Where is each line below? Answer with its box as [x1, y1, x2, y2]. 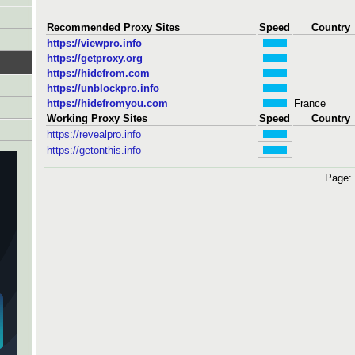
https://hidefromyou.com [47, 97, 168, 109]
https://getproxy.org [47, 52, 143, 64]
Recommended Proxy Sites [47, 21, 180, 33]
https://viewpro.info [47, 36, 142, 49]
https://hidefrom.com [47, 67, 150, 79]
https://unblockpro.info [47, 82, 159, 94]
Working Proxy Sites [47, 112, 147, 124]
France [294, 97, 326, 109]
